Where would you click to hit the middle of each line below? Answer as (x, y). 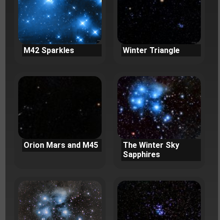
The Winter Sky (151, 145)
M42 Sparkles (49, 50)
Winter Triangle (151, 50)
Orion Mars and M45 (61, 145)
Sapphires (142, 155)
